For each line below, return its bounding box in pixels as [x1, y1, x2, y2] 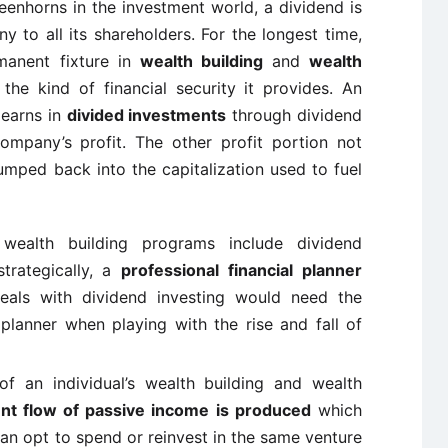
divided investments [66, 105, 227, 125]
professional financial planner [121, 260, 362, 280]
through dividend [226, 105, 363, 125]
